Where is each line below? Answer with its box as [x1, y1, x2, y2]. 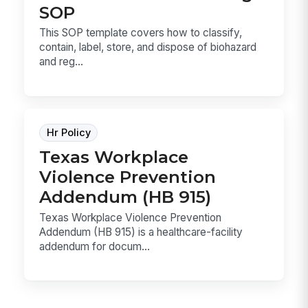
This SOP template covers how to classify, [39, 26, 243, 40]
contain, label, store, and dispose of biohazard [39, 41, 257, 54]
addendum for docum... [39, 239, 151, 253]
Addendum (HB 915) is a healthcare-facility [39, 225, 243, 239]
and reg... [39, 55, 84, 69]
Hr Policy [46, 126, 91, 139]
